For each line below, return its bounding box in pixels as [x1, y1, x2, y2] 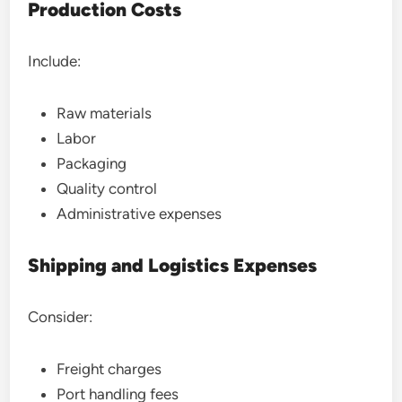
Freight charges [57, 360, 162, 378]
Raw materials [57, 104, 153, 122]
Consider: [28, 308, 93, 326]
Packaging [57, 154, 127, 172]
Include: [28, 52, 82, 70]
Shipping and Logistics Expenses [28, 254, 318, 276]
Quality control [57, 179, 158, 197]
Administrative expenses [57, 205, 223, 223]
